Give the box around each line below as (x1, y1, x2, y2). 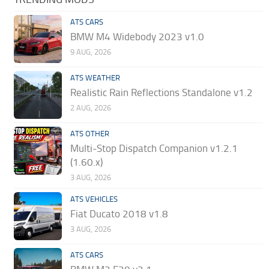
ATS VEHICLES (70, 195, 118, 204)
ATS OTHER (70, 129, 110, 139)
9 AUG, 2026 (70, 47, 112, 57)
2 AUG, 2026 (70, 103, 112, 113)
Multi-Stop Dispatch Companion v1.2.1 (70, 142, 238, 155)
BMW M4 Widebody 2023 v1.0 (70, 31, 205, 43)
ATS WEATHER (70, 73, 121, 83)
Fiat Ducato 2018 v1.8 (70, 208, 169, 220)
